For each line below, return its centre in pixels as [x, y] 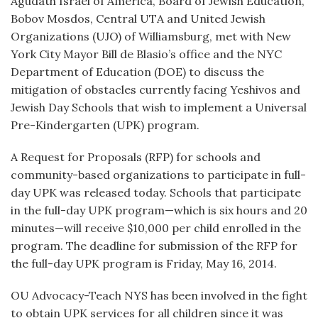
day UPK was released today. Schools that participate [156, 192]
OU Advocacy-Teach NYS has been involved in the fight [159, 295]
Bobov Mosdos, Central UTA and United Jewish [138, 18]
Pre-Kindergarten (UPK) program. [105, 125]
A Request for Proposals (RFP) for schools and [136, 157]
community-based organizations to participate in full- [158, 175]
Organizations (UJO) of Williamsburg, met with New [151, 36]
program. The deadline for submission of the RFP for [154, 246]
